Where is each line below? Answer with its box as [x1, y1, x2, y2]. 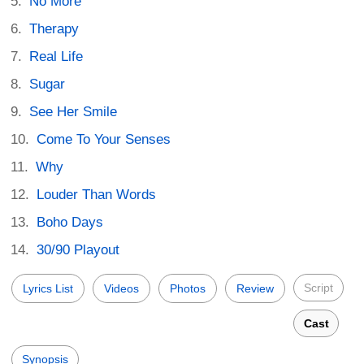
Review [236, 281, 274, 295]
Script [304, 280, 333, 294]
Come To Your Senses [37, 131, 171, 147]
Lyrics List [23, 281, 73, 295]
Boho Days [37, 214, 104, 230]
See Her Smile [29, 103, 118, 119]
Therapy [29, 20, 80, 37]
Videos [104, 281, 139, 295]
